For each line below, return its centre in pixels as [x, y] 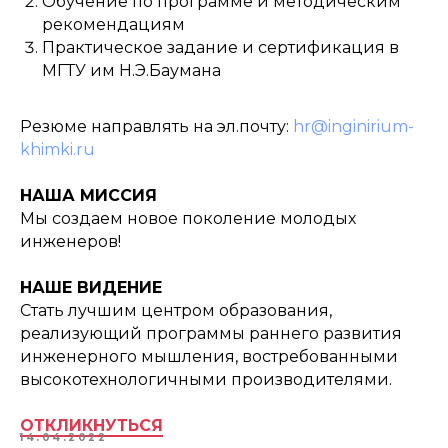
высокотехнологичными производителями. [206, 379]
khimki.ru [57, 149]
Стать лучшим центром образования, [176, 310]
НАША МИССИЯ [88, 195]
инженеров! [70, 241]
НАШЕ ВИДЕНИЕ [91, 287]
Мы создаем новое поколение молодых [188, 218]
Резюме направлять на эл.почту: [156, 126]
